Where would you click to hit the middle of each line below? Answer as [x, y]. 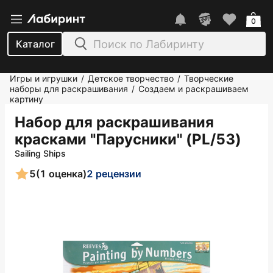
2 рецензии [114, 173]
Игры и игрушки [44, 78]
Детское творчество [131, 78]
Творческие [209, 78]
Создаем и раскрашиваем [193, 89]
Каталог [35, 44]
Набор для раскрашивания [114, 122]
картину [27, 99]
